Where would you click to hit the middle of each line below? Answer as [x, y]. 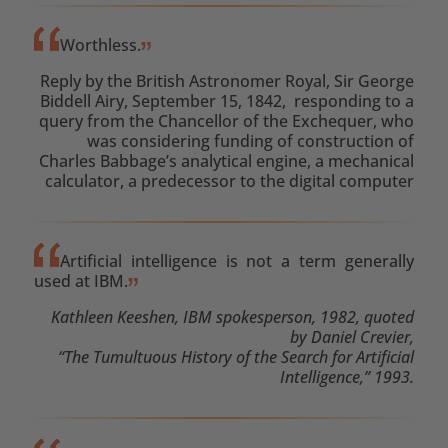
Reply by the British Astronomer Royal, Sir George [227, 80]
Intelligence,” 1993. [347, 376]
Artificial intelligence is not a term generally [237, 260]
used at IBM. [80, 280]
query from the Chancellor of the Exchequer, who [227, 120]
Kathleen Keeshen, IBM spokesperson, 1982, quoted [233, 316]
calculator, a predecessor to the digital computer [230, 180]
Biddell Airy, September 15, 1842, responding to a [227, 100]
